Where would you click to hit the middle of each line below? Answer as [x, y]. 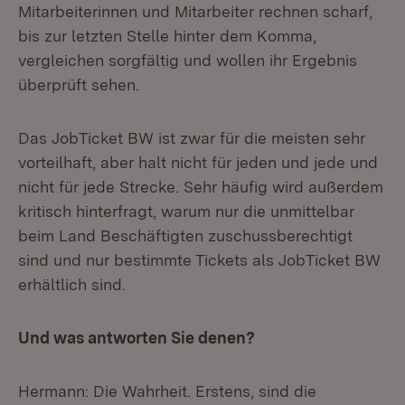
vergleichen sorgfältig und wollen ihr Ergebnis [188, 60]
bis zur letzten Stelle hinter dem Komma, [167, 36]
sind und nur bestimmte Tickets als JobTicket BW [199, 260]
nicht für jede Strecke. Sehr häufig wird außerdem [201, 187]
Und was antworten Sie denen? [137, 338]
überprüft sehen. [79, 85]
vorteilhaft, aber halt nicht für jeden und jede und [198, 162]
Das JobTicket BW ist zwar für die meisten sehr [192, 138]
